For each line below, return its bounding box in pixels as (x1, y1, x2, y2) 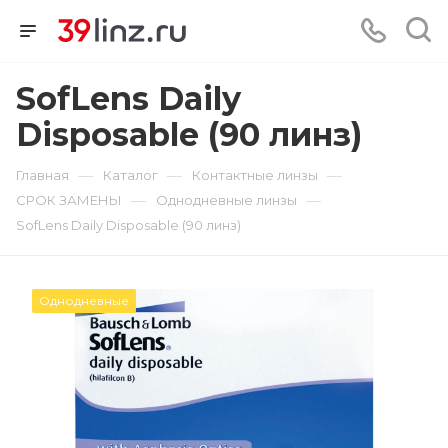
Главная (16, 167, 69, 183)
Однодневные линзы (156, 192, 297, 208)
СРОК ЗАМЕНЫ (16, 192, 122, 208)
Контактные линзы (192, 167, 318, 183)
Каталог (103, 167, 158, 183)
